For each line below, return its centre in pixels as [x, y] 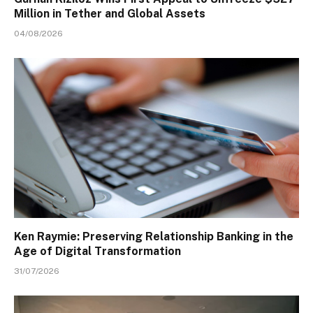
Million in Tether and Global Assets [111, 13]
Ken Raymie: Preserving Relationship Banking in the [154, 237]
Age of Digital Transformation [97, 252]
